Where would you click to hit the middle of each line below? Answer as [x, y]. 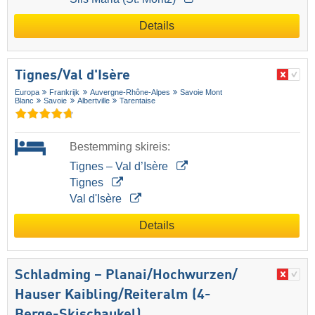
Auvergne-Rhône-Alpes [130, 92]
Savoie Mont [201, 92]
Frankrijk [65, 92]
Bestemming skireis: [120, 147]
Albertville [93, 101]
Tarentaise [138, 101]
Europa [27, 92]
